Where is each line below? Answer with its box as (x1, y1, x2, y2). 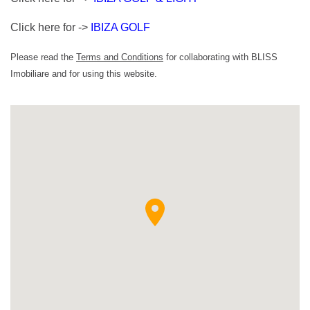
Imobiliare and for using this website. (10, 68, 157, 79)
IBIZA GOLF (91, 21, 150, 33)
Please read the (10, 51, 76, 62)
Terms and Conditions (76, 51, 163, 62)
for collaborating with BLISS (163, 51, 277, 62)
